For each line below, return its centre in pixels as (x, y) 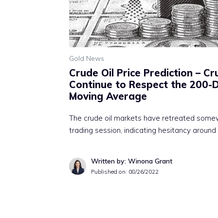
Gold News (87, 59)
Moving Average (108, 96)
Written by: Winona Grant (132, 161)
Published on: (110, 172)
